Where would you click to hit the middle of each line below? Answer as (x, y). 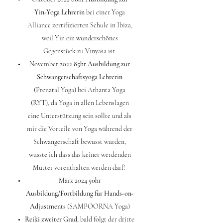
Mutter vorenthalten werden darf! (80, 167)
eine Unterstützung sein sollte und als (80, 115)
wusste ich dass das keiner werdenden (80, 154)
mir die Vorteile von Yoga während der (80, 128)
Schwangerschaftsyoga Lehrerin (80, 77)
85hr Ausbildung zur (102, 64)
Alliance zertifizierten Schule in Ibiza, (80, 25)
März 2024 (73, 180)
